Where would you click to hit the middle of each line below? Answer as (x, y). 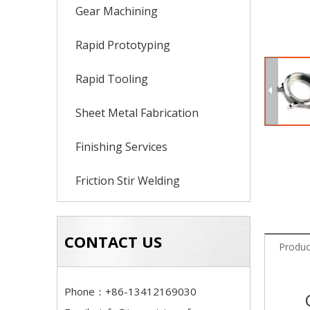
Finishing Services (121, 147)
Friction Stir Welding (128, 181)
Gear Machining (117, 11)
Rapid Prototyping (123, 45)
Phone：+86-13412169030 (130, 291)
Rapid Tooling (112, 79)
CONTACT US (113, 241)
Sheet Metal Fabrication (137, 113)
